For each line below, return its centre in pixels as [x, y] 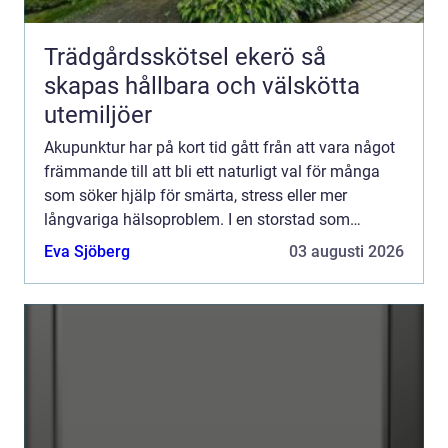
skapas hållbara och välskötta [202, 85]
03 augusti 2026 [346, 251]
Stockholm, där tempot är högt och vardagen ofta [217, 243]
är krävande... [91, 267]
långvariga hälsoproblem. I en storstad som [197, 219]
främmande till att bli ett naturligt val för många [212, 171]
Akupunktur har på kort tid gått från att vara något [219, 147]
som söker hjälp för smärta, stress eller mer [195, 195]
